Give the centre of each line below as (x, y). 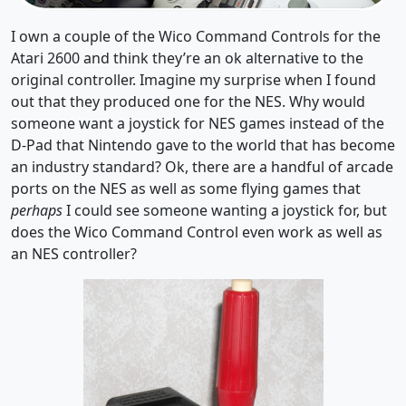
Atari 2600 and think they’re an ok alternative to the (187, 58)
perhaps (37, 210)
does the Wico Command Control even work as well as (197, 232)
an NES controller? (74, 254)
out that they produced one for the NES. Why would (188, 101)
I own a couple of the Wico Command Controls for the (196, 36)
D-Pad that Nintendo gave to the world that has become (203, 145)
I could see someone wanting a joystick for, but (225, 210)
